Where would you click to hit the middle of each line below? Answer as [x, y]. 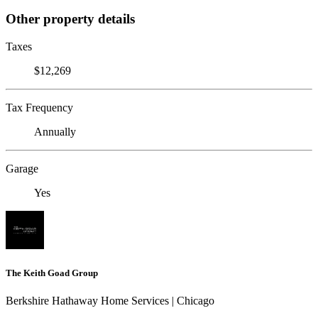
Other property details [70, 18]
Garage [22, 168]
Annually [55, 131]
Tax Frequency [39, 107]
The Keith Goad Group [52, 273]
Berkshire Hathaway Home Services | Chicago [110, 301]
